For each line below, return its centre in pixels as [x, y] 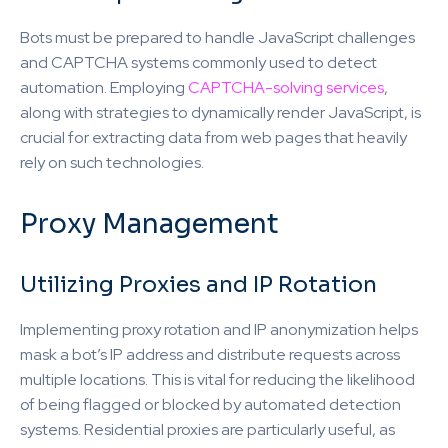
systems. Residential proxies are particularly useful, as [207, 429]
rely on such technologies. [112, 162]
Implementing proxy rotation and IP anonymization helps [219, 329]
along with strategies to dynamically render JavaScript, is [220, 112]
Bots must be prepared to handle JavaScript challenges [217, 37]
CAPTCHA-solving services [286, 87]
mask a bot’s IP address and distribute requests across [210, 354]
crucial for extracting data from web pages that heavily [213, 137]
